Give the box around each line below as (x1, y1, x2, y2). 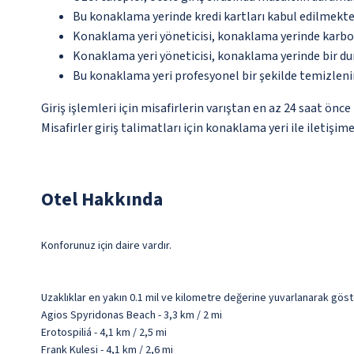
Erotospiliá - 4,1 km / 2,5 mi (41, 325, 167, 341)
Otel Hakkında (41, 186, 163, 213)
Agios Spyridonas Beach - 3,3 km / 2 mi (41, 307, 222, 323)
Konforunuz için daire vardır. (41, 238, 171, 254)
